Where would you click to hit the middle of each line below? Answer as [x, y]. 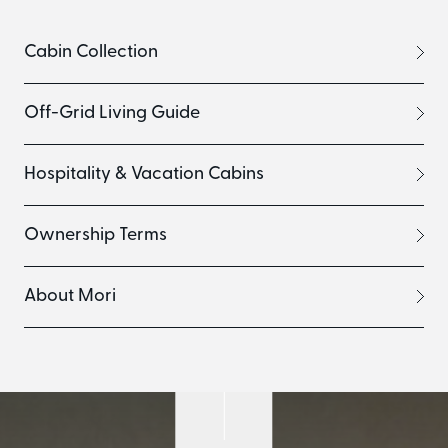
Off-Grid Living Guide [112, 113]
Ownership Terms [95, 235]
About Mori [70, 296]
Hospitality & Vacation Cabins [144, 174]
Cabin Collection [91, 52]
